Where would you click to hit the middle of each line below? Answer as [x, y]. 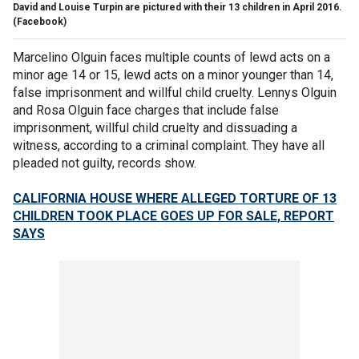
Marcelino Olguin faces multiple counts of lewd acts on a [171, 57]
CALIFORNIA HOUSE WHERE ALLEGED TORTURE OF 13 [175, 198]
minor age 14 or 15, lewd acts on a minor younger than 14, [173, 75]
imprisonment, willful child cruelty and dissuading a [155, 127]
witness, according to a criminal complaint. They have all [169, 145]
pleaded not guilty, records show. [106, 163]
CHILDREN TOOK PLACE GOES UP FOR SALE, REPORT [173, 216]
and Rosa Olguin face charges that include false [146, 110]
